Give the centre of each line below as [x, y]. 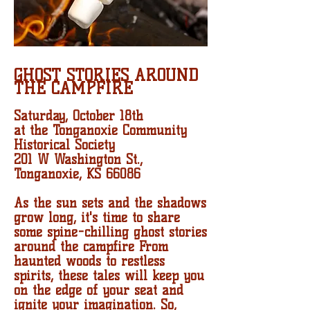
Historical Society [64, 145]
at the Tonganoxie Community [100, 130]
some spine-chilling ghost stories [110, 232]
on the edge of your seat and [99, 290]
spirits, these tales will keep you [109, 276]
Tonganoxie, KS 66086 [77, 174]
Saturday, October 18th [79, 116]
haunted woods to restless [89, 261]
